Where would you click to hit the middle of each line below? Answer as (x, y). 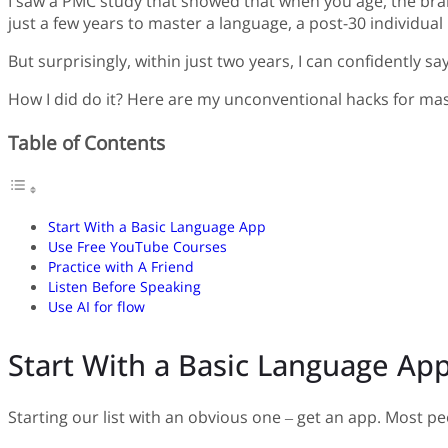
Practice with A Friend (123, 267)
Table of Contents (86, 142)
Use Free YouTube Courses (139, 247)
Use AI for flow (98, 307)
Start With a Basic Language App (157, 227)
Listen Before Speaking (126, 287)
